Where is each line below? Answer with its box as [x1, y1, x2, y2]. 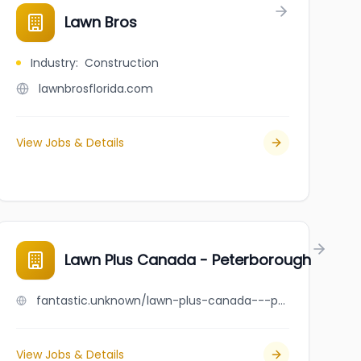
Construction [84, 55, 159, 71]
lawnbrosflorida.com [38, 81, 153, 97]
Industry [30, 55, 76, 71]
